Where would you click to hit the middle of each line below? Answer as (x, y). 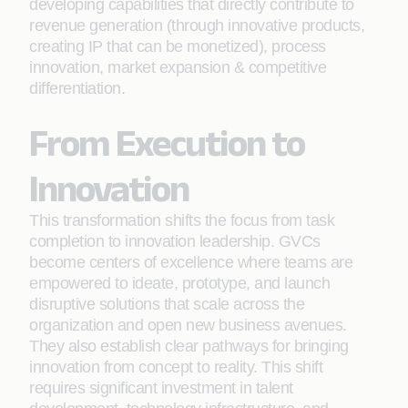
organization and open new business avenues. (188, 325)
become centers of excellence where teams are (191, 262)
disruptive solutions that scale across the (167, 304)
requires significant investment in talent (161, 388)
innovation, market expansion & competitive (178, 67)
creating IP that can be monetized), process (178, 46)
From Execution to (167, 142)
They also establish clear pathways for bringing (189, 346)
